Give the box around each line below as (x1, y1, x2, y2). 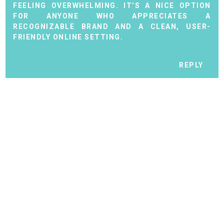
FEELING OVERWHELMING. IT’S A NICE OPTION (13, 1, 211, 9)
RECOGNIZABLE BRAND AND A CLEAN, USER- (13, 22, 211, 30)
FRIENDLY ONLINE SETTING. (13, 32, 123, 41)
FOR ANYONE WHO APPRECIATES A (13, 11, 211, 20)
